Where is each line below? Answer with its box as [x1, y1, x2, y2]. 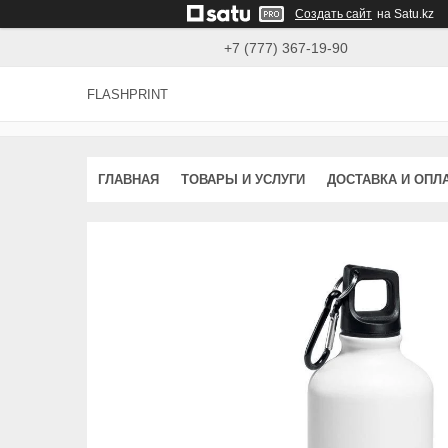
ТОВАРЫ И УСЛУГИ [181, 171, 305, 187]
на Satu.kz [377, 7, 434, 21]
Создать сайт [295, 7, 372, 21]
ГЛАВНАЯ [98, 171, 159, 187]
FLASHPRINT [87, 87, 168, 103]
